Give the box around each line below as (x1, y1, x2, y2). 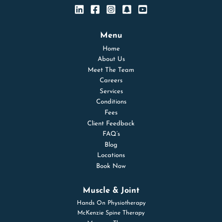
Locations (97, 152, 125, 159)
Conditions (96, 99, 126, 106)
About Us (97, 56, 125, 63)
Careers (100, 77, 122, 84)
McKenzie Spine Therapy (77, 210, 145, 217)
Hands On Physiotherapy (76, 200, 146, 207)
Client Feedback (87, 120, 135, 127)
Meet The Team (88, 67, 134, 74)
